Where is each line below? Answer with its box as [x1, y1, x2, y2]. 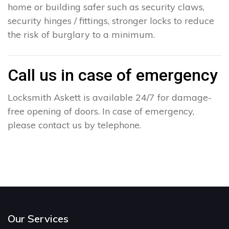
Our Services [8, 212, 68, 225]
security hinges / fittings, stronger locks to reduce [8, 15, 214, 27]
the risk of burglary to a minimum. [8, 29, 155, 41]
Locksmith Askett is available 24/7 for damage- [8, 91, 212, 104]
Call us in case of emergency [8, 65, 218, 85]
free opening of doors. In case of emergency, [8, 105, 194, 118]
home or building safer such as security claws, [8, 1, 204, 13]
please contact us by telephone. [8, 119, 141, 131]
